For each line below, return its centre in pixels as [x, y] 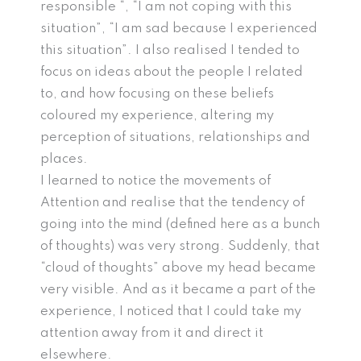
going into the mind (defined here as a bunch [180, 225]
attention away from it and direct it [152, 334]
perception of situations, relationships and [175, 138]
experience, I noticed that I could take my [171, 312]
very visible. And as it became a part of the [178, 290]
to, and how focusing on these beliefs [157, 94]
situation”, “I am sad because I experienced [179, 29]
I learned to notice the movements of [156, 181]
